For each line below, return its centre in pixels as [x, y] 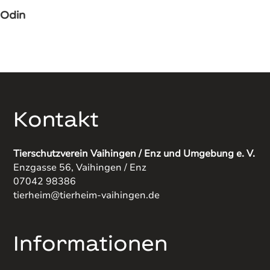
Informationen [91, 243]
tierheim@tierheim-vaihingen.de [87, 195]
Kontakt [56, 118]
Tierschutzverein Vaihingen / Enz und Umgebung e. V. [134, 153]
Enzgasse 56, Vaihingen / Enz [80, 167]
